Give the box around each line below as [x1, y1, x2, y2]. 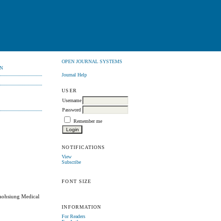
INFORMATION [62, 204, 101, 210]
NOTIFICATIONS [62, 144, 105, 150]
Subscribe [62, 159, 81, 165]
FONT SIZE [62, 179, 91, 184]
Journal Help [62, 72, 87, 77]
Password [62, 107, 81, 112]
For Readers [62, 213, 86, 219]
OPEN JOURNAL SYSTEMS [62, 59, 123, 65]
